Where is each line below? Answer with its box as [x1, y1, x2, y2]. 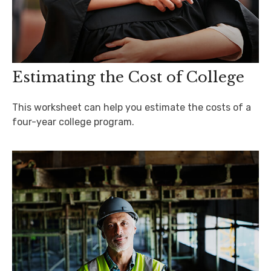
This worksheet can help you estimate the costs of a [12, 101, 251, 113]
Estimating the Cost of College [12, 68, 244, 86]
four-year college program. [12, 116, 134, 128]
